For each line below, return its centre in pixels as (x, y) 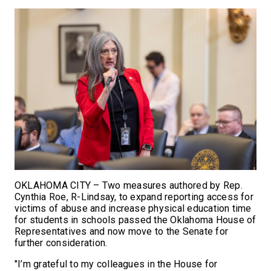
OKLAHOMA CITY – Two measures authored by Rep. (129, 185)
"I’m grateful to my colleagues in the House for (116, 264)
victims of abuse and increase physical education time (133, 208)
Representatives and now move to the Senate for (122, 231)
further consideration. (61, 243)
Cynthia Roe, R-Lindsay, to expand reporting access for (134, 197)
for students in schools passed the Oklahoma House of (135, 220)
